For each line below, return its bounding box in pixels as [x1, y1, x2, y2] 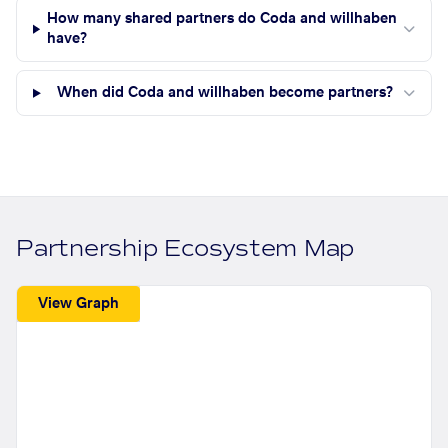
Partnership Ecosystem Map [16, 234, 355, 264]
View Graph [38, 296, 120, 311]
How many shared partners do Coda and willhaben [46, 12, 397, 27]
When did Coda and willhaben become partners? [57, 86, 394, 101]
